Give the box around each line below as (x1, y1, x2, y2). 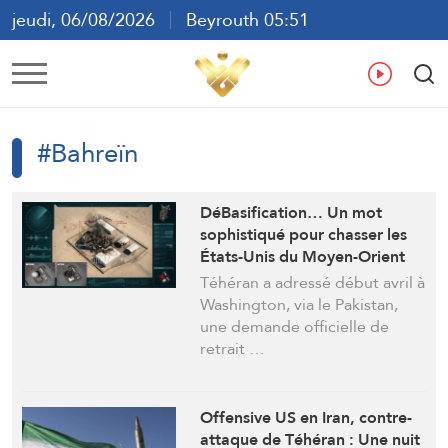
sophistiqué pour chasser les (200, 219, 408, 249)
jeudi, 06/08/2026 (12, 3, 170, 36)
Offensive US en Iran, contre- (200, 402, 413, 432)
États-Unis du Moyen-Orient (200, 241, 406, 271)
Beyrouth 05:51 (171, 3, 309, 36)
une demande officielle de (200, 311, 390, 341)
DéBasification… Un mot (200, 197, 383, 227)
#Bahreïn (37, 128, 138, 177)
